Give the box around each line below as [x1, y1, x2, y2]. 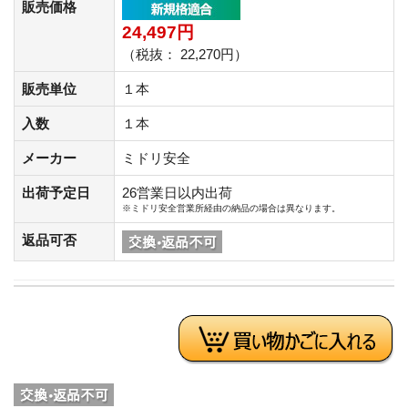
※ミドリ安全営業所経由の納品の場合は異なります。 [122, 202, 341, 213]
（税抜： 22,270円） [122, 46, 248, 62]
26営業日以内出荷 [122, 184, 232, 200]
